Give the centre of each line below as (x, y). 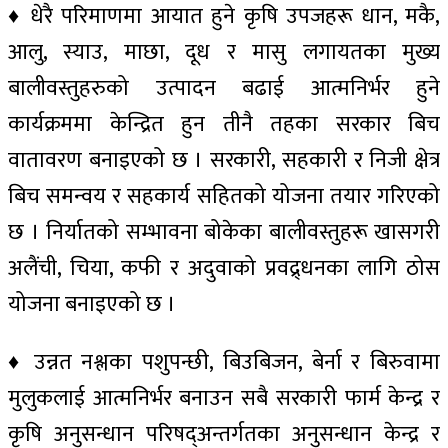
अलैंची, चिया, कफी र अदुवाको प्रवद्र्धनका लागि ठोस (224, 268)
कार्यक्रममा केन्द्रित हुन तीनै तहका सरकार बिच (224, 124)
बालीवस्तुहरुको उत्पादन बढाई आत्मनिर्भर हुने (224, 88)
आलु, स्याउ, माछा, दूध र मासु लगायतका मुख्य (224, 52)
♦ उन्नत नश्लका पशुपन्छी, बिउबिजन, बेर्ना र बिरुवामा (224, 362)
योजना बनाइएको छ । (92, 304)
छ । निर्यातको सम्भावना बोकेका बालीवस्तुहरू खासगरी (224, 232)
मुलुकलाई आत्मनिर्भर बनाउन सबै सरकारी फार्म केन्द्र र (224, 398)
